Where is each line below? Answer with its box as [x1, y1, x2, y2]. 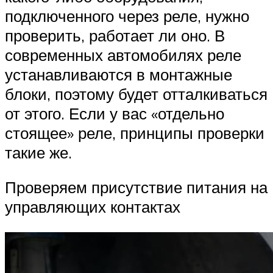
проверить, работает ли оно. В [5, 25, 225, 45]
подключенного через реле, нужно [5, 5, 249, 26]
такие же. [5, 142, 72, 162]
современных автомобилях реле [5, 44, 241, 65]
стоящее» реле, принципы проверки [5, 122, 264, 143]
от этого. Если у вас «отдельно [5, 103, 224, 123]
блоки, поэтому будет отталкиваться [5, 83, 268, 104]
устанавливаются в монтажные [5, 64, 232, 84]
